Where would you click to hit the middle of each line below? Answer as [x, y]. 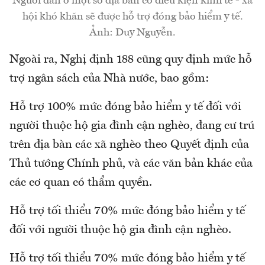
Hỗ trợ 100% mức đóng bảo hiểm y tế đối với [125, 107]
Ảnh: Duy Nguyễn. [132, 33]
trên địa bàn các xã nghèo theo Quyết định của [129, 145]
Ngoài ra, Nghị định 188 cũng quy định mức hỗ [131, 60]
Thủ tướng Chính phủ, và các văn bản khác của [131, 164]
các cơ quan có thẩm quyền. [81, 183]
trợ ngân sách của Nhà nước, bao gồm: [109, 79]
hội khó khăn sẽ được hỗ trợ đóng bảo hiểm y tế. [132, 17]
